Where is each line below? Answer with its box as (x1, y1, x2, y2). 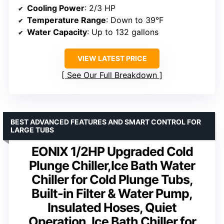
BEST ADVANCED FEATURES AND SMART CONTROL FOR (10, 117, 201, 126)
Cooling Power (27, 2, 84, 13)
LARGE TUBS (10, 125, 54, 134)
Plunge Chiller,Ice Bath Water (29, 157, 195, 173)
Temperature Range (27, 14, 106, 25)
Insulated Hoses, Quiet (47, 199, 176, 215)
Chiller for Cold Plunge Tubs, (31, 171, 193, 187)
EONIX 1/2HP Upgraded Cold (31, 143, 193, 159)
